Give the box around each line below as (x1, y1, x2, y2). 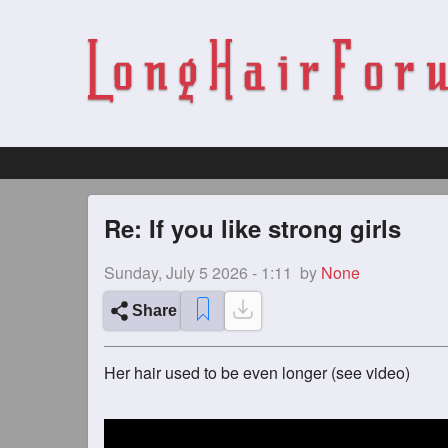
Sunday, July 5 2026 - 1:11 (104, 261, 292, 284)
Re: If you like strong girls (104, 211, 401, 245)
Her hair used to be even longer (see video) (104, 361, 410, 384)
